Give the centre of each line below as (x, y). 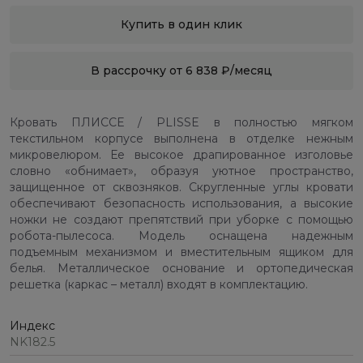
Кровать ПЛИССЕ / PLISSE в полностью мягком (181, 123)
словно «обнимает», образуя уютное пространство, (181, 171)
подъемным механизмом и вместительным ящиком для (181, 252)
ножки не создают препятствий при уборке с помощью (181, 220)
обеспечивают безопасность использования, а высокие (181, 204)
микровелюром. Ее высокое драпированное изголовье (181, 155)
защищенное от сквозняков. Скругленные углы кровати (181, 188)
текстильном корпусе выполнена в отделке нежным (181, 139)
